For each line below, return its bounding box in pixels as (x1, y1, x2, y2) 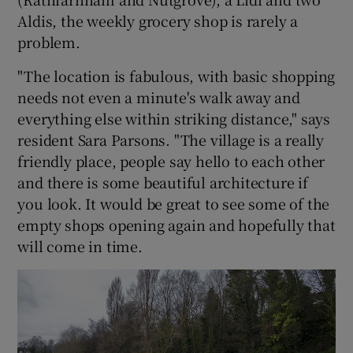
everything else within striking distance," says (17, 107, 331, 128)
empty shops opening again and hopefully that (17, 214, 336, 235)
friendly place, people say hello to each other (17, 150, 325, 171)
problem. (17, 31, 80, 52)
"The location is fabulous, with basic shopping (17, 65, 336, 86)
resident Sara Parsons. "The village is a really (17, 128, 325, 150)
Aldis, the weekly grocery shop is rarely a (17, 9, 299, 31)
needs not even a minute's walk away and (17, 86, 300, 107)
